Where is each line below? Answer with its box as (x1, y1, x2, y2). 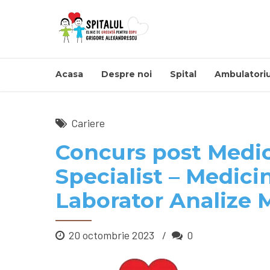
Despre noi (101, 69, 152, 80)
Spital (170, 69, 196, 80)
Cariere (71, 116, 105, 130)
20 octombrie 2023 (69, 228, 157, 242)
